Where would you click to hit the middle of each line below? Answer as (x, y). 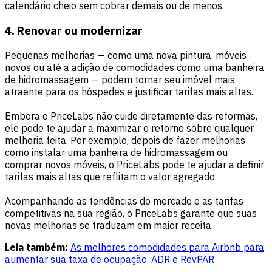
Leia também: (36, 247)
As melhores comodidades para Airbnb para (167, 247)
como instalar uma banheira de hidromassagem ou (116, 152)
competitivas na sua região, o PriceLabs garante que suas (131, 213)
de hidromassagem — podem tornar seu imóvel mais (120, 79)
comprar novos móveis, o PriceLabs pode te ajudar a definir (134, 164)
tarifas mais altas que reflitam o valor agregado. (111, 176)
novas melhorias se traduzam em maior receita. (109, 225)
